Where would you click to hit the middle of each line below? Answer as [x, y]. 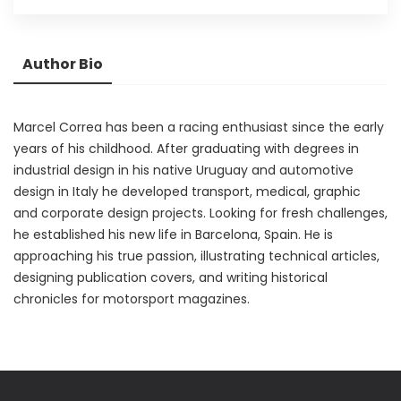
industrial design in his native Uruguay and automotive [183, 170]
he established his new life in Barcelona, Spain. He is [173, 234]
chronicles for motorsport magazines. [132, 299]
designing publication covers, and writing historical [171, 277]
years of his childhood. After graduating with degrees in [186, 148]
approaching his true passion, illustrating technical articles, [196, 256]
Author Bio [63, 64]
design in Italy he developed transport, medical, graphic [187, 191]
